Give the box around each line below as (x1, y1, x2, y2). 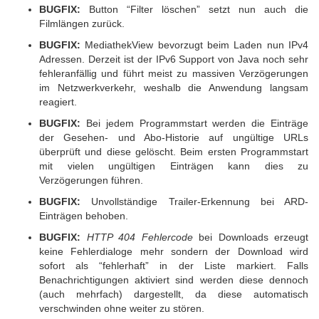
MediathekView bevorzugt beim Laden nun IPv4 (80, 39, 308, 51)
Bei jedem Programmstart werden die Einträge (80, 117, 308, 129)
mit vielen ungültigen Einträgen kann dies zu (39, 160, 308, 172)
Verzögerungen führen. (39, 174, 143, 186)
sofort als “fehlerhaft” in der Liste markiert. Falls (39, 260, 308, 271)
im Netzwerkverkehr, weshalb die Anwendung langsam (39, 82, 308, 93)
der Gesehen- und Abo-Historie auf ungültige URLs (39, 132, 308, 143)
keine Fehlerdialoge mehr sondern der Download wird (39, 246, 308, 257)
